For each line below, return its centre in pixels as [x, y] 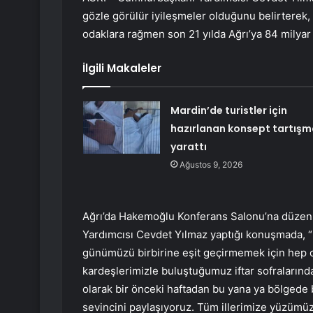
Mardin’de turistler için [228, 111]
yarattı [188, 147]
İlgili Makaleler [122, 68]
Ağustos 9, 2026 [211, 165]
